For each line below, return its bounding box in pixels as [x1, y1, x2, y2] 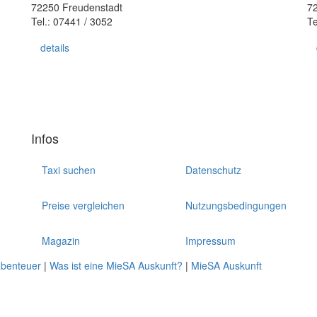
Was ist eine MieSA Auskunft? [50, 258, 183, 272]
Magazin [42, 234, 80, 248]
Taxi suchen [42, 163, 96, 177]
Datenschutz [185, 163, 242, 177]
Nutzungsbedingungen [185, 198, 287, 212]
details [40, 40, 69, 54]
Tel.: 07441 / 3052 [31, 14, 113, 28]
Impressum [185, 234, 236, 248]
